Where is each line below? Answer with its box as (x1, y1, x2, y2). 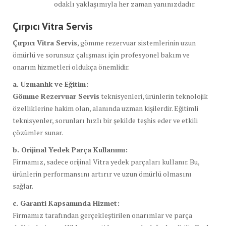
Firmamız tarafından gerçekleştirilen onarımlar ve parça (13, 210, 192, 220)
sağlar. (13, 181, 33, 191)
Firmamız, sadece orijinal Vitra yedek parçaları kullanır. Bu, (13, 156, 199, 166)
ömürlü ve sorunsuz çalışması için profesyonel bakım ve (13, 49, 190, 60)
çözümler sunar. (13, 127, 63, 137)
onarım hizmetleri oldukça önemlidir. (13, 62, 130, 72)
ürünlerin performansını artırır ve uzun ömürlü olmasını (13, 168, 192, 179)
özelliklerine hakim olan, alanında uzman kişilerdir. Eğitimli (13, 103, 198, 113)
